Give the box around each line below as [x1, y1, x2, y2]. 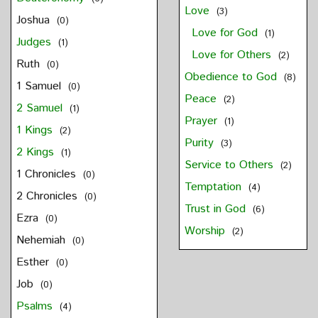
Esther [16, 254, 53, 271]
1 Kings [16, 122, 56, 139]
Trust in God [184, 201, 249, 218]
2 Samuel [16, 100, 66, 117]
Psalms [16, 298, 56, 315]
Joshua [16, 12, 53, 29]
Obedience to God [184, 69, 280, 86]
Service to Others [184, 157, 277, 174]
